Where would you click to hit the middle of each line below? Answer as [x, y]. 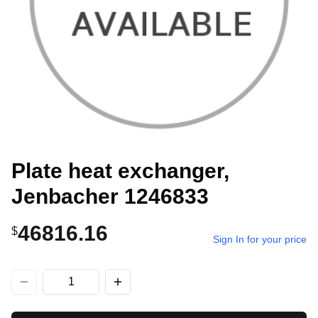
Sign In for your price [260, 239]
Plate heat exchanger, [120, 171]
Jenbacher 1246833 [110, 196]
